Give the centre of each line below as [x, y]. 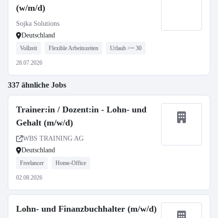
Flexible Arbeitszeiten [73, 48]
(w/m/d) [31, 8]
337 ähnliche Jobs [37, 85]
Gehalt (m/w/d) [45, 123]
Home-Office [71, 163]
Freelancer [32, 163]
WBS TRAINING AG [53, 138]
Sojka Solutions [38, 24]
